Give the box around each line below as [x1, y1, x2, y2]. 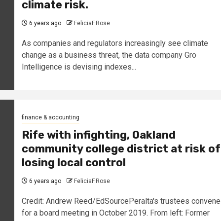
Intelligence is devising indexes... [21, 62, 136, 72]
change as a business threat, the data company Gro [21, 50, 196, 60]
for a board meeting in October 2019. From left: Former [21, 208, 210, 218]
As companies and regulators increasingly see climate [21, 38, 208, 48]
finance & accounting [21, 114, 79, 121]
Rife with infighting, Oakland [21, 128, 176, 142]
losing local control [21, 156, 126, 170]
